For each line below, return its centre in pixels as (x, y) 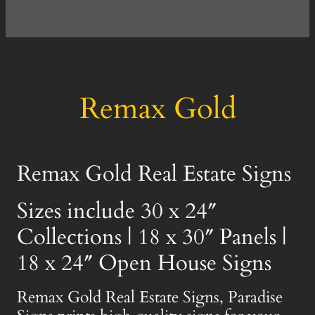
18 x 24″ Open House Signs (144, 263)
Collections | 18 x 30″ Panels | (152, 237)
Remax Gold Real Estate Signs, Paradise (150, 297)
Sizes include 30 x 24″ (117, 211)
